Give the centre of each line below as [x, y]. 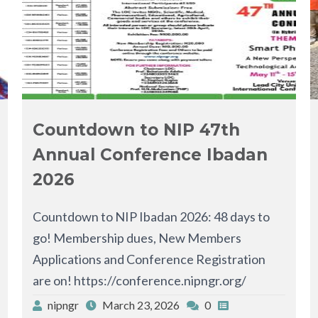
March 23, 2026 [141, 305]
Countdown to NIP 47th [136, 130]
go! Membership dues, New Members [137, 237]
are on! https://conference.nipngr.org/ [141, 280]
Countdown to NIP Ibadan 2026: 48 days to [151, 216]
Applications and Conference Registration [149, 259]
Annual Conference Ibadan [150, 154]
